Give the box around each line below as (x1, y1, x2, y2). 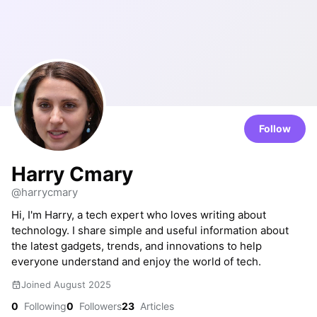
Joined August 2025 (21, 279, 111, 290)
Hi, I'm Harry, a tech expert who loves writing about (11, 208, 266, 221)
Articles (137, 300, 174, 312)
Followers (76, 300, 122, 312)
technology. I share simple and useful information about (11, 224, 289, 237)
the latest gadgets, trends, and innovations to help (11, 239, 262, 253)
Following (21, 300, 67, 312)
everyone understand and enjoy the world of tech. (11, 255, 261, 268)
